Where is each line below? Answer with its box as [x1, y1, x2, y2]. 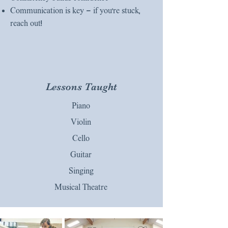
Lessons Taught [45, 81, 117, 93]
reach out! [10, 19, 42, 27]
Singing [68, 166, 94, 175]
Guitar [70, 150, 92, 159]
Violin [71, 118, 91, 126]
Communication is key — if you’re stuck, [10, 6, 140, 15]
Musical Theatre [54, 183, 107, 191]
